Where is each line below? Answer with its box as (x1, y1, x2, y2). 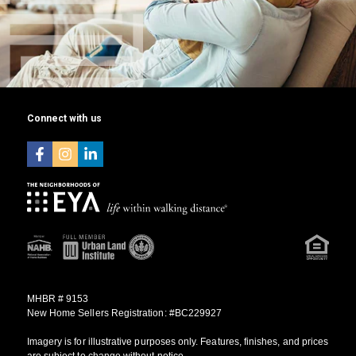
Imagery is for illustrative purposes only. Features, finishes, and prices (26, 335, 329, 347)
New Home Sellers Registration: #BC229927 (26, 307, 222, 319)
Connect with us (26, 112, 102, 124)
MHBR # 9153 (26, 292, 89, 304)
